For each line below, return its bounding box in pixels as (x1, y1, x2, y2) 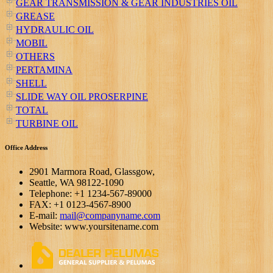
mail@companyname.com (60, 210, 160, 221)
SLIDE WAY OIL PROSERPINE (16, 91, 148, 102)
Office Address (5, 144, 48, 152)
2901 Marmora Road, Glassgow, (29, 166, 155, 177)
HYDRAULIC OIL (16, 24, 94, 35)
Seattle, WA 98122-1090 (29, 177, 124, 188)
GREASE (16, 10, 55, 21)
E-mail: (29, 210, 60, 221)
